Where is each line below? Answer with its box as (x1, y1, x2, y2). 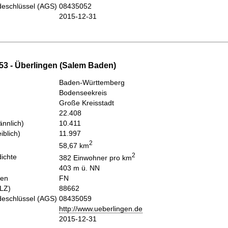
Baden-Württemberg (59, 78, 125, 87)
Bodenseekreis (59, 89, 107, 97)
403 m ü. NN (59, 164, 100, 173)
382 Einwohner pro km (59, 154, 132, 162)
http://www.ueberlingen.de (59, 205, 142, 213)
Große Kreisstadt (59, 99, 114, 107)
